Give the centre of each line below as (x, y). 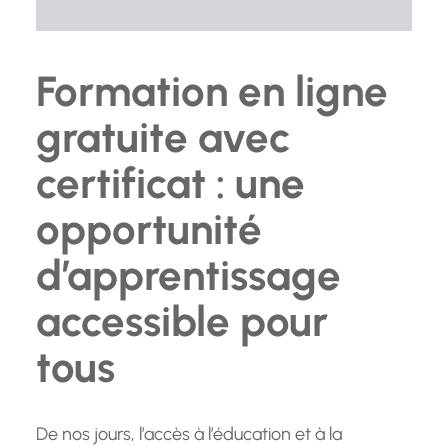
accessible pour (182, 322)
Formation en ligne (212, 92)
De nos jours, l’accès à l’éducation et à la (189, 434)
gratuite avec (163, 138)
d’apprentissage (188, 276)
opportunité (149, 230)
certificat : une (170, 184)
